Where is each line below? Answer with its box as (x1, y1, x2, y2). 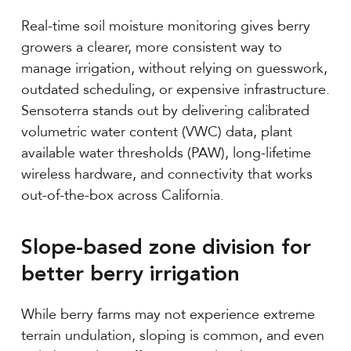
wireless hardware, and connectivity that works (20, 165, 313, 183)
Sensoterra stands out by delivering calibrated (20, 102, 309, 119)
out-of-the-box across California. (20, 186, 224, 204)
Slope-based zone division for (21, 238, 312, 259)
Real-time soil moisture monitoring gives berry (20, 17, 310, 34)
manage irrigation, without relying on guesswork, (20, 60, 327, 77)
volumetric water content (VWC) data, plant (20, 123, 292, 140)
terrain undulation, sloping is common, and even (21, 327, 325, 344)
